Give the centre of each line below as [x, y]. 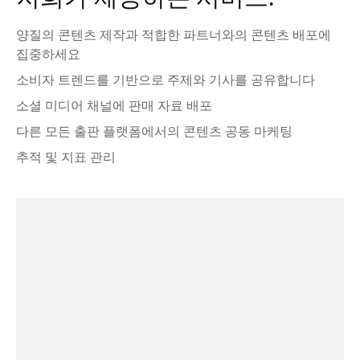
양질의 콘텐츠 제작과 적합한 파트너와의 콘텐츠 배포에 [174, 35]
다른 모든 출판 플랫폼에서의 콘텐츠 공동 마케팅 [154, 131]
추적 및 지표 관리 [66, 157]
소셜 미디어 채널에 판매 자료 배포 [114, 105]
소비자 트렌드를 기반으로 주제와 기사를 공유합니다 [166, 80]
